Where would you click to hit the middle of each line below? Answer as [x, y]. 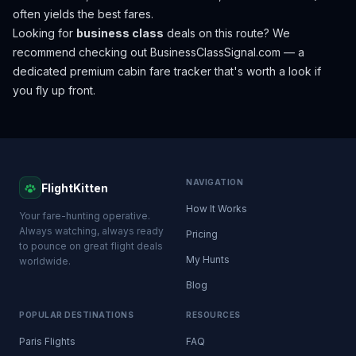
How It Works [217, 209]
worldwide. [45, 261]
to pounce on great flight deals [91, 246]
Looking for [44, 33]
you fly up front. [54, 90]
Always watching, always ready [91, 231]
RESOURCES [213, 315]
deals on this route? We [227, 33]
